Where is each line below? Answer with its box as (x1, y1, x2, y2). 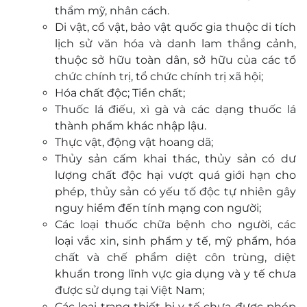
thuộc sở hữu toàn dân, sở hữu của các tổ (55, 53, 296, 66)
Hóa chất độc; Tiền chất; (55, 86, 185, 99)
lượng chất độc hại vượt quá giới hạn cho (55, 169, 296, 182)
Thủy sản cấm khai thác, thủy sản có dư (55, 152, 296, 165)
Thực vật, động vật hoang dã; (55, 136, 213, 149)
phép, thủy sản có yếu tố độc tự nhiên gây (55, 185, 296, 198)
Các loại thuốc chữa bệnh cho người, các (55, 218, 296, 231)
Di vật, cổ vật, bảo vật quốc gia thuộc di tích (55, 21, 296, 34)
